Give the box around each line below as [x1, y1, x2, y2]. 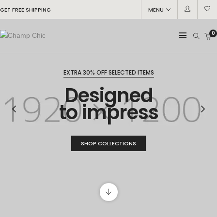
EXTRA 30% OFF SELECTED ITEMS [63, 68, 154, 77]
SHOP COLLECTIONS [81, 139, 136, 147]
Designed [64, 82, 153, 109]
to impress [59, 99, 158, 126]
